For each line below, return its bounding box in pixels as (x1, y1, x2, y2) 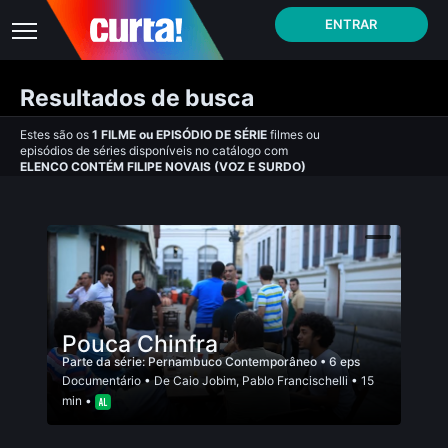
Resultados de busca (20, 84, 254, 112)
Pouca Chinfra (62, 330, 218, 358)
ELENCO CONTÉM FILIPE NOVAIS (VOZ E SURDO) (20, 159, 306, 174)
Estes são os (20, 127, 92, 142)
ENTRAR (325, 16, 378, 32)
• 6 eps (320, 354, 360, 369)
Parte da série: (62, 354, 148, 369)
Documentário (62, 373, 141, 388)
